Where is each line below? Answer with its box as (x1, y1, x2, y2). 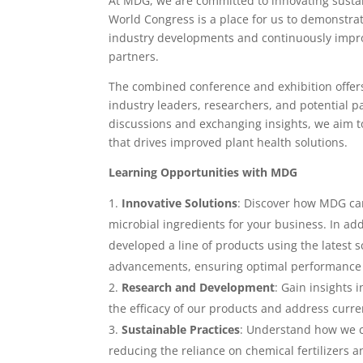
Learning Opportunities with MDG (109, 164, 298, 180)
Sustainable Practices (122, 322, 241, 337)
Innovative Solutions (122, 195, 238, 211)
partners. (109, 49, 160, 64)
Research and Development (122, 280, 275, 295)
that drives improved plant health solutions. (109, 135, 348, 150)
